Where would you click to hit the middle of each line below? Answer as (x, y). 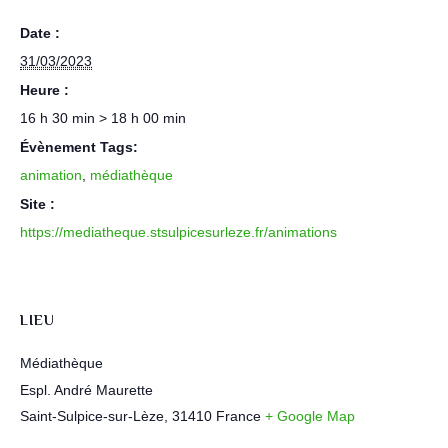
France (238, 415)
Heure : (44, 89)
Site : (37, 203)
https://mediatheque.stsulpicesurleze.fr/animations (178, 231)
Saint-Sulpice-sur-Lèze (92, 415)
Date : (40, 32)
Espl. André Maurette (86, 389)
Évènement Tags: (79, 146)
